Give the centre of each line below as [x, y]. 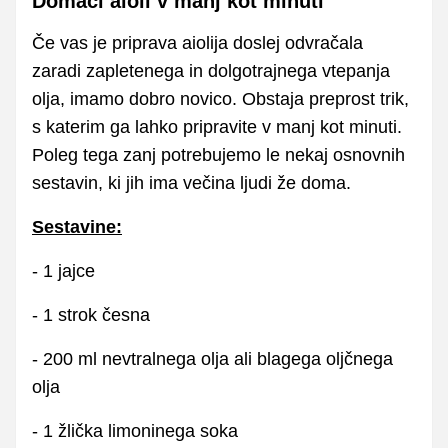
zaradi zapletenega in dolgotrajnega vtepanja [211, 70]
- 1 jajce [63, 270]
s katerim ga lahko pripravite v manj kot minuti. [217, 126]
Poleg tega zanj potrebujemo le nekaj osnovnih [218, 154]
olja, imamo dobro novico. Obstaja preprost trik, [220, 98]
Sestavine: [77, 226]
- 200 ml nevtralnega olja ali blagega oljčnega [212, 358]
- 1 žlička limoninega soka [135, 430]
